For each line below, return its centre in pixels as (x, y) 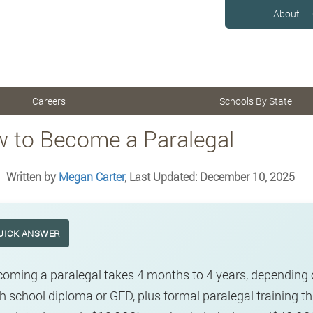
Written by (32, 176)
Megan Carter (91, 176)
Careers (49, 101)
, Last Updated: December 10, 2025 (209, 176)
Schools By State (255, 101)
